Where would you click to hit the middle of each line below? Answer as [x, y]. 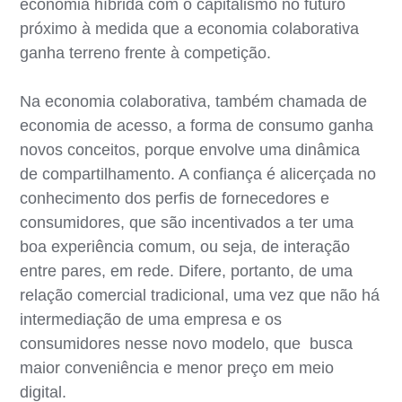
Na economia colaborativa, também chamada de [194, 101]
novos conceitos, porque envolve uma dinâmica [190, 149]
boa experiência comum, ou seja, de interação [185, 246]
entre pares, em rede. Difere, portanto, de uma [187, 271]
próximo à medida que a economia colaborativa [190, 28]
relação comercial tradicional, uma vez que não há [200, 295]
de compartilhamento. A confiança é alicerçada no [198, 174]
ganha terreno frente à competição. [146, 52]
